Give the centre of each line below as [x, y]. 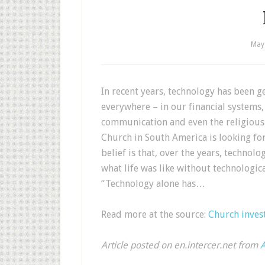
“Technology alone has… [153, 184]
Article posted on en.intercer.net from [181, 245]
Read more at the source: [155, 214]
